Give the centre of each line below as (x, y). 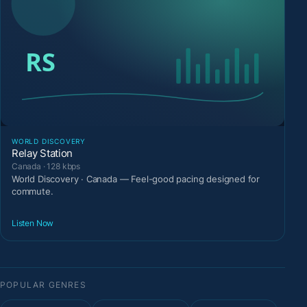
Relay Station (42, 153)
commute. (33, 191)
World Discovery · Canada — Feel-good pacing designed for (136, 179)
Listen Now (33, 223)
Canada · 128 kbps (46, 166)
